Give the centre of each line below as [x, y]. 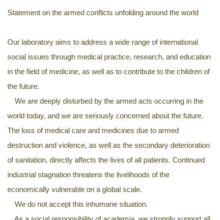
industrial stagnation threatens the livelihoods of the [88, 175]
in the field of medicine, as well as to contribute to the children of [109, 72]
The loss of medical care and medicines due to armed [93, 131]
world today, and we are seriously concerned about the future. [105, 116]
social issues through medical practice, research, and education [109, 57]
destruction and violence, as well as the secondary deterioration [109, 145]
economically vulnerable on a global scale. [75, 190]
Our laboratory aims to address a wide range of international [103, 42]
